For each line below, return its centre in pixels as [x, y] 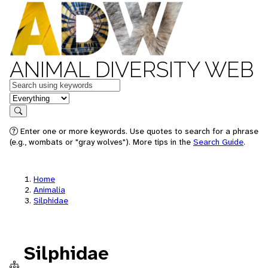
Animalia [49, 190]
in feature [29, 97]
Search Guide [218, 142]
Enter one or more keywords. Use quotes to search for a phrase [138, 131]
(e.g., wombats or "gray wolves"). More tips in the [101, 142]
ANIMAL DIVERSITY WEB [132, 69]
